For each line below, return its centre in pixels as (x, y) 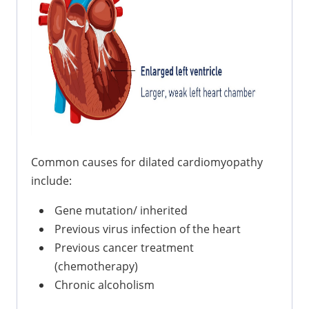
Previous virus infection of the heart (148, 229)
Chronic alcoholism (104, 285)
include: (51, 180)
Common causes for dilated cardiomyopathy (147, 162)
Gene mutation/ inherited (121, 210)
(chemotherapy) (96, 266)
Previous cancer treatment (124, 247)
